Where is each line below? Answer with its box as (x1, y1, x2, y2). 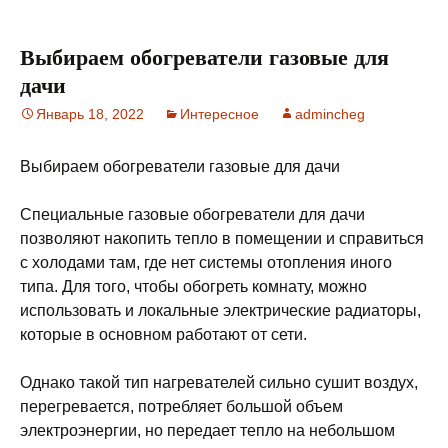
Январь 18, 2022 (36, 106, 144, 122)
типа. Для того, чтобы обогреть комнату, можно (20, 278, 367, 295)
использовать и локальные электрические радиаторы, (20, 302, 421, 319)
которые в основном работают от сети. (20, 326, 307, 343)
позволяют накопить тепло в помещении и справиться (20, 230, 424, 247)
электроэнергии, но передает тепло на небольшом (20, 422, 395, 439)
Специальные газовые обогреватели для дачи (20, 206, 365, 223)
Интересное (180, 106, 259, 122)
